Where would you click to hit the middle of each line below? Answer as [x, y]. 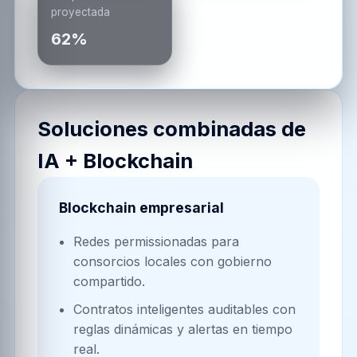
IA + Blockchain [116, 160]
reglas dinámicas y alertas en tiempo [182, 330]
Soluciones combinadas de [172, 128]
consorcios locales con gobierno [172, 261]
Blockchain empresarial [141, 207]
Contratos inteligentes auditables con [184, 310]
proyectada [81, 12]
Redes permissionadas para [156, 241]
